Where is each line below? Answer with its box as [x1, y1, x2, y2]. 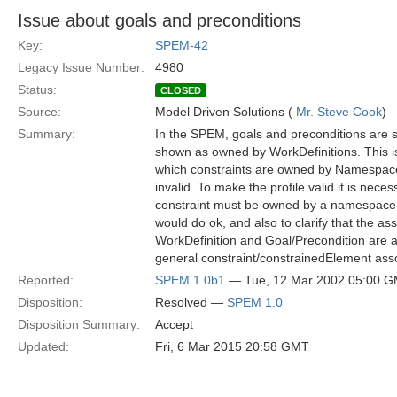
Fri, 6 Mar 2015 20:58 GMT [155, 339, 309, 354]
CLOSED [160, 85, 201, 96]
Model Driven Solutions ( [155, 105, 296, 119]
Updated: [18, 339, 69, 354]
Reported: [18, 273, 74, 287]
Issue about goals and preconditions [18, 11, 301, 30]
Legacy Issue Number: [18, 60, 144, 74]
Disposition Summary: [18, 317, 140, 331]
